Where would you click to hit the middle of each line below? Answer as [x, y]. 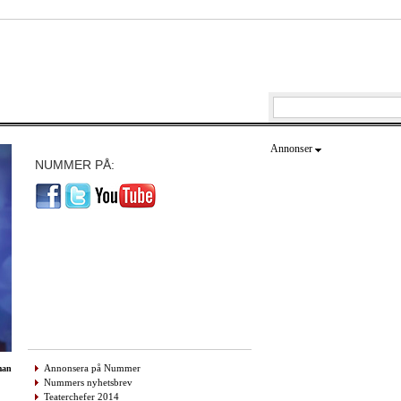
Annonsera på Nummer [92, 367]
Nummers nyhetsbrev [88, 382]
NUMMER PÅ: [75, 165]
